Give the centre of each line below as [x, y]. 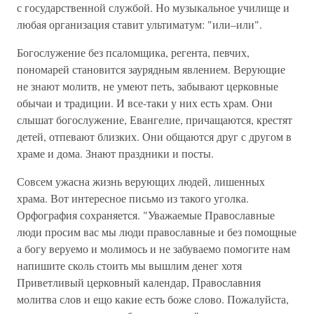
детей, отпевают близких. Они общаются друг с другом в [154, 136]
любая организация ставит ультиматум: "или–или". [139, 24]
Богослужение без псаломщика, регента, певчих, [133, 52]
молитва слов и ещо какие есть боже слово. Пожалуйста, [153, 299]
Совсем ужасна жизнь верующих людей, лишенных [141, 181]
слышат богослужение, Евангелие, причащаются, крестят [155, 120]
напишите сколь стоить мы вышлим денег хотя [129, 265]
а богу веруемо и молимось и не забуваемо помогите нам [153, 248]
